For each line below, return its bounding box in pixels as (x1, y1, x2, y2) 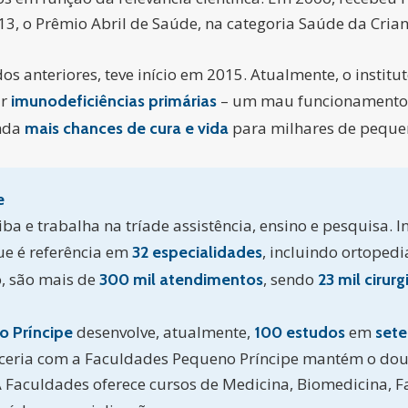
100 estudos (254, 322, 345, 342)
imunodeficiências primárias (11, 91, 217, 111)
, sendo (263, 269, 318, 290)
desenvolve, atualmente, (73, 321, 254, 342)
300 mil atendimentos (99, 270, 263, 290)
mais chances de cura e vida (25, 118, 229, 138)
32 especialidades (132, 242, 262, 262)
